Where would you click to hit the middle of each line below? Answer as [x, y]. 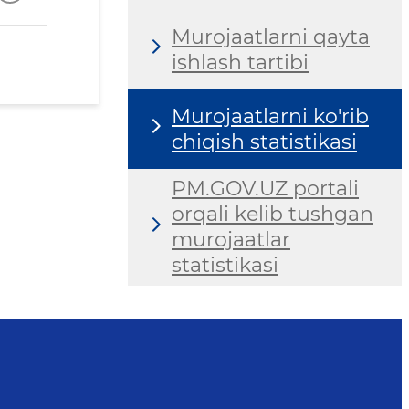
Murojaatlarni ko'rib [270, 116]
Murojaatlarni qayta [271, 37]
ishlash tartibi [240, 62]
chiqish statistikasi [264, 142]
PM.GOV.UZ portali [265, 189]
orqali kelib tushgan [273, 215]
